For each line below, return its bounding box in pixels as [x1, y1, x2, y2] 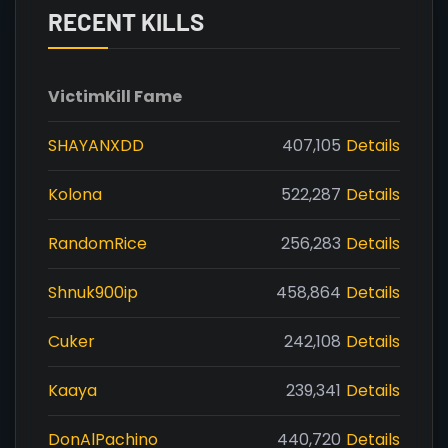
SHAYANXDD [48, 134, 144, 157]
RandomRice [48, 232, 147, 255]
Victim [48, 85, 105, 108]
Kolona [48, 183, 102, 206]
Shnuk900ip [48, 281, 138, 304]
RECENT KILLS [48, 7, 204, 36]
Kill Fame [105, 85, 182, 108]
